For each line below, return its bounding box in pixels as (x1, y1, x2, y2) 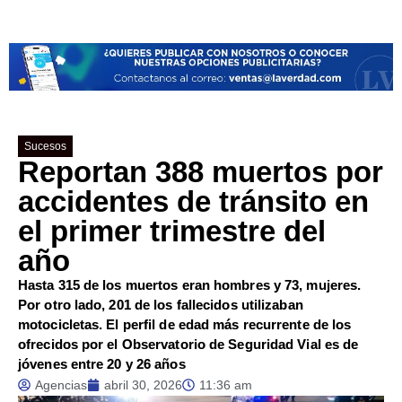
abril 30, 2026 (104, 377, 182, 392)
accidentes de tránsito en (18, 184, 369, 218)
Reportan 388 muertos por (18, 154, 383, 188)
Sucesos (24, 139, 67, 153)
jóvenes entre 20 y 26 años (18, 355, 186, 371)
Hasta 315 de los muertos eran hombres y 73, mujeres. (18, 276, 362, 293)
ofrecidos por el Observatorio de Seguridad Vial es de (18, 336, 359, 352)
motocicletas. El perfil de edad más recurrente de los (18, 316, 352, 332)
